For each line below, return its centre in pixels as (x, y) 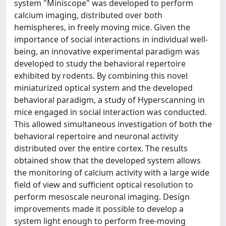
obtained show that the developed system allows (107, 160)
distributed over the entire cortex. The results (101, 148)
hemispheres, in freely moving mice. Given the (102, 27)
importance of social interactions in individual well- (111, 39)
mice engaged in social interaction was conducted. (110, 112)
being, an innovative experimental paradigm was (107, 51)
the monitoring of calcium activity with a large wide (112, 172)
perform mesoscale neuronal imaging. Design (102, 196)
